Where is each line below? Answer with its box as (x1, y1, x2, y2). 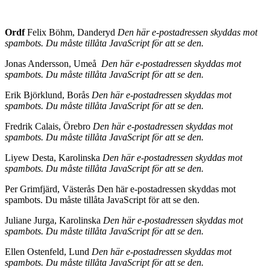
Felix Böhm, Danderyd (25, 27, 118, 37)
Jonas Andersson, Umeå (5, 58, 99, 69)
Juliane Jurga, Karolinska (5, 215, 103, 225)
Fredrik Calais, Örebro (5, 121, 93, 131)
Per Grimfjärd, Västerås (5, 183, 97, 194)
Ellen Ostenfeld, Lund (5, 246, 92, 257)
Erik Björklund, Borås (5, 89, 92, 100)
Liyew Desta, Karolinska (5, 152, 102, 163)
